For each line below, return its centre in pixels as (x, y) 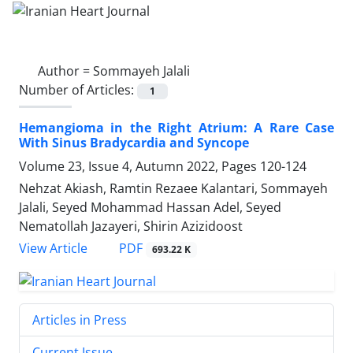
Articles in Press (80, 320)
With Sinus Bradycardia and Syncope (134, 142)
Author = (65, 71)
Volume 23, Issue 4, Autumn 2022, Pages (139, 166)
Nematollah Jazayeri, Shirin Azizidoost (131, 226)
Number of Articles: (78, 89)
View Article (53, 248)
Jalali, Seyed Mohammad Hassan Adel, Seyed (150, 207)
